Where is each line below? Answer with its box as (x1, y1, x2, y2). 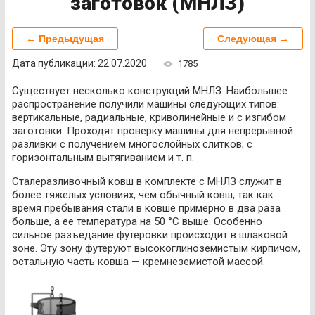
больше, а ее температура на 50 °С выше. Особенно (12, 214, 262, 228)
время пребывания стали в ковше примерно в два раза (12, 201, 281, 214)
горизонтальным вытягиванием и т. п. (12, 150, 194, 164)
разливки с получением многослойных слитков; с (12, 137, 252, 150)
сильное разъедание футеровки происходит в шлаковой (12, 228, 288, 241)
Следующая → (217, 32, 290, 44)
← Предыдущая (25, 32, 104, 44)
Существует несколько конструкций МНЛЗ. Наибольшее (12, 84, 288, 97)
